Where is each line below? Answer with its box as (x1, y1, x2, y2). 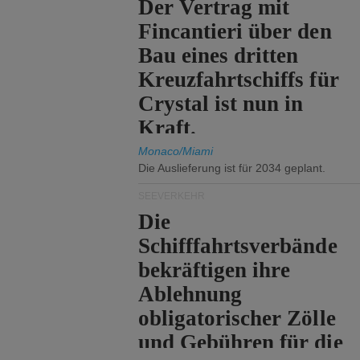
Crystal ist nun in (138, 92, 304, 116)
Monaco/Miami (138, 145, 213, 157)
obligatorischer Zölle (138, 306, 336, 330)
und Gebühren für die (138, 330, 343, 354)
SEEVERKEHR (138, 190, 205, 202)
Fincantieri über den (138, 19, 332, 43)
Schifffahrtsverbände (138, 234, 337, 258)
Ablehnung (138, 282, 243, 306)
